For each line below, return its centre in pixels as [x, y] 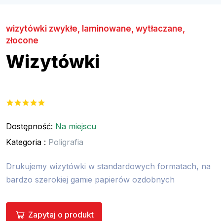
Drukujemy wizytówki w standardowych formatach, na [108, 166]
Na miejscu [76, 126]
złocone [22, 40]
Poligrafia [65, 142]
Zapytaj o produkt [61, 214]
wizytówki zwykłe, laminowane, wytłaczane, [95, 28]
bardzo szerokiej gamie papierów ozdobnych [90, 179]
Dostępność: [31, 126]
